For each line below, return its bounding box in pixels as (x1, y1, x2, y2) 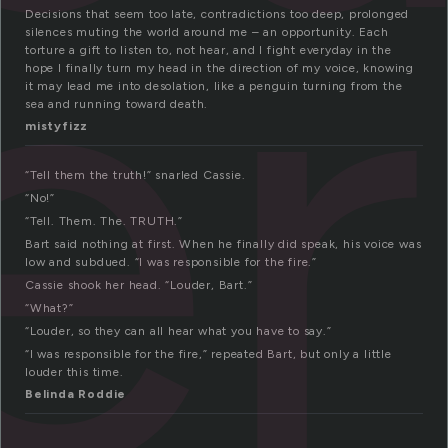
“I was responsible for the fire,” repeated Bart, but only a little (25, 347, 392, 362)
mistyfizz (25, 119, 89, 134)
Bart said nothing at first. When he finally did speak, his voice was (25, 237, 422, 252)
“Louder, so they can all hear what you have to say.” (25, 324, 332, 339)
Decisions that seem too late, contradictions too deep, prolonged (25, 7, 410, 22)
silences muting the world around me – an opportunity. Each (25, 25, 389, 40)
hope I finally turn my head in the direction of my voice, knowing (25, 61, 414, 76)
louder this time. (25, 365, 124, 380)
